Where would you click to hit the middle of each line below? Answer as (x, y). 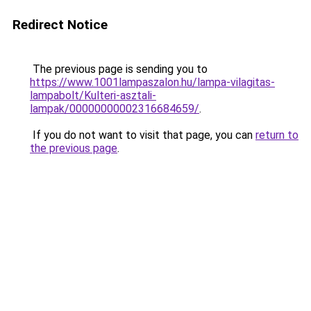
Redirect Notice (60, 25)
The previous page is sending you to (119, 69)
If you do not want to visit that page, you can (143, 135)
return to (277, 135)
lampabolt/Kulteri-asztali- (93, 95)
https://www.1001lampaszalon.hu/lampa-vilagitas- (152, 82)
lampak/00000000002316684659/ (115, 109)
